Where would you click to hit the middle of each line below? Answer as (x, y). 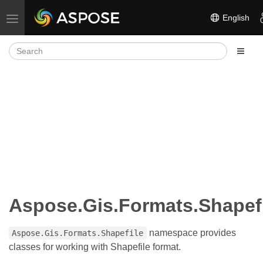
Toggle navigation (44, 18)
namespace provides (191, 232)
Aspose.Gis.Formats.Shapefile (78, 233)
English (235, 17)
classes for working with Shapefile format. (95, 247)
